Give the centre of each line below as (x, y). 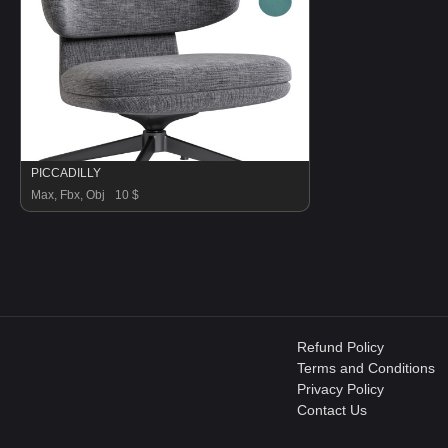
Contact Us (332, 410)
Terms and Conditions (366, 368)
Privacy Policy (340, 389)
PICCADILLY (66, 173)
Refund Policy (340, 347)
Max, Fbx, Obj (68, 195)
